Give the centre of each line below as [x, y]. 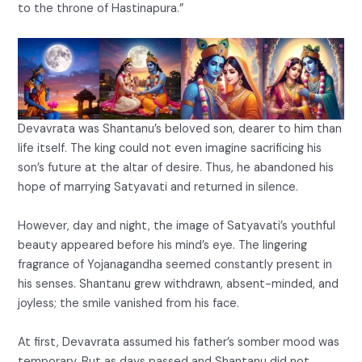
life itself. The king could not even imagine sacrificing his [170, 148]
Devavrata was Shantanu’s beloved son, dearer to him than [180, 128]
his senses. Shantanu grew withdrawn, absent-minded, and [179, 284]
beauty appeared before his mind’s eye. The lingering [163, 245]
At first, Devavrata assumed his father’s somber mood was [179, 342]
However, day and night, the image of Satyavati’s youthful [177, 225]
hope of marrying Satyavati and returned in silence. [158, 187]
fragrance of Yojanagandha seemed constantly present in [175, 264]
